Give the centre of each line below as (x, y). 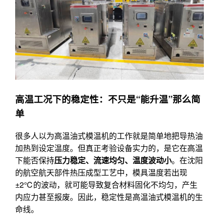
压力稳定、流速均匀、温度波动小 (113, 160)
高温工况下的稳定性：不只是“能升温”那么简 (108, 99)
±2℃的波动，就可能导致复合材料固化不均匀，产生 (106, 184)
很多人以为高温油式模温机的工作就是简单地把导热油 (109, 135)
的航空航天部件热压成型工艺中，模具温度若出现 (101, 172)
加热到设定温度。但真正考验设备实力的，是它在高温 (109, 148)
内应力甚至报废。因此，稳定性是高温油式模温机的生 (109, 197)
